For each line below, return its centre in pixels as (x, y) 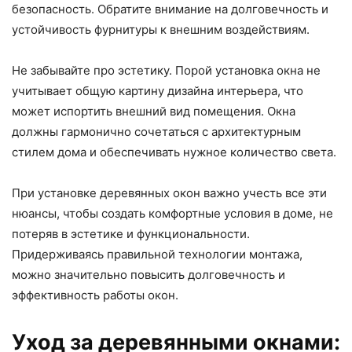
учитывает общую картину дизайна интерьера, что (158, 90)
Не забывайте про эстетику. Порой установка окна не (166, 70)
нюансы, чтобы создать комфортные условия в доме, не (172, 213)
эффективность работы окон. (95, 295)
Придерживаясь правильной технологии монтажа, (157, 254)
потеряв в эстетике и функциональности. (131, 233)
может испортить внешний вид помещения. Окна (154, 111)
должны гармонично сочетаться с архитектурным (156, 131)
